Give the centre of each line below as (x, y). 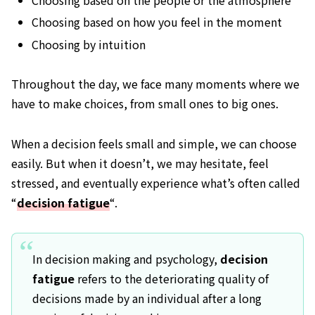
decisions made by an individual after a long (147, 298)
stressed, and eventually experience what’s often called (156, 183)
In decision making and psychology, (126, 259)
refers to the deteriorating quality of (171, 279)
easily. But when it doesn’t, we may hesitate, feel (140, 163)
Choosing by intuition (89, 44)
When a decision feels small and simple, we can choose (154, 144)
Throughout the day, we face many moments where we (155, 84)
